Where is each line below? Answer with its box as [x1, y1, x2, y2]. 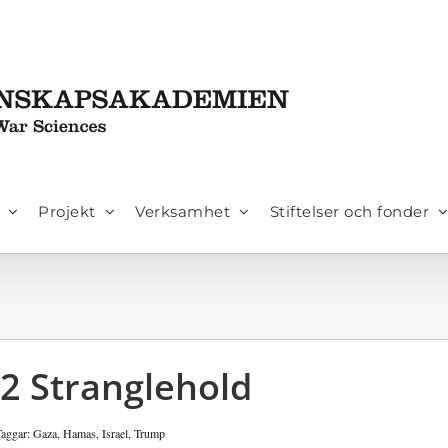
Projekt [38, 201, 96, 221]
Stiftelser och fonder [269, 201, 429, 221]
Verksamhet [135, 201, 230, 221]
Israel [102, 425, 128, 441]
